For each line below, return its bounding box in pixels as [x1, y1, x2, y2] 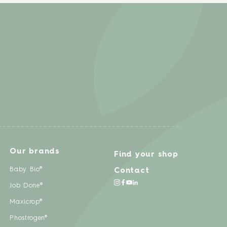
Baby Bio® [10, 166, 43, 173]
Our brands [10, 147, 60, 156]
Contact [114, 167, 149, 175]
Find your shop [114, 150, 178, 159]
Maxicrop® [10, 198, 43, 205]
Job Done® [10, 182, 43, 189]
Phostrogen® [10, 214, 48, 221]
